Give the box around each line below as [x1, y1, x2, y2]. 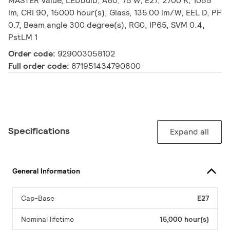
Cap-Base [21, 194, 54, 203]
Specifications [8, 125, 70, 137]
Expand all [170, 126, 209, 138]
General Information [12, 166, 80, 176]
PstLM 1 [8, 32, 37, 43]
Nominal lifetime [21, 215, 74, 224]
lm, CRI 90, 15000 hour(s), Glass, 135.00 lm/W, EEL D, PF [8, 7, 221, 18]
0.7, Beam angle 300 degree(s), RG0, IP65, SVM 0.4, [8, 20, 205, 31]
